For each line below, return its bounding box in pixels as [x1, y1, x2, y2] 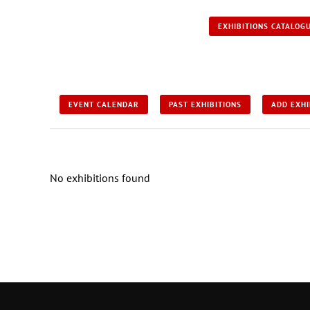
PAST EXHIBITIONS [168, 99, 241, 109]
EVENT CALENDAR [68, 99, 139, 109]
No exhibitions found [50, 170, 150, 185]
